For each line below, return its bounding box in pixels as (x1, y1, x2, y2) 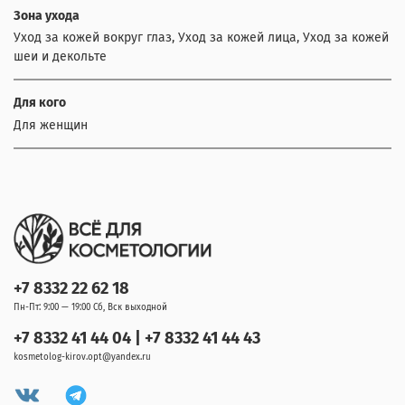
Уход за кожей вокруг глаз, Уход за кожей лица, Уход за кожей (14, 30, 389, 46)
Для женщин (14, 117, 88, 133)
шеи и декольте (14, 49, 107, 65)
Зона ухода (14, 7, 80, 24)
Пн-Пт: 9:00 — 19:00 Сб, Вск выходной (14, 301, 167, 313)
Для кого (14, 95, 66, 111)
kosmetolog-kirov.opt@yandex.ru (14, 351, 151, 363)
